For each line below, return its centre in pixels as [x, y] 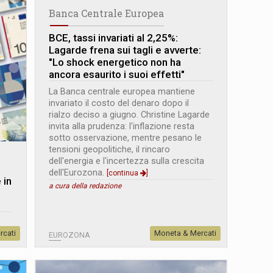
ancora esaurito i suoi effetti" [117, 74]
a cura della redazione [85, 186]
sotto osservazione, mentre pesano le [126, 138]
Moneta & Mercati [185, 233]
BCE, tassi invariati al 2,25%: [114, 37]
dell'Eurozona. [78, 172]
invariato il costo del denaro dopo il [119, 103]
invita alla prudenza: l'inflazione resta [122, 126]
